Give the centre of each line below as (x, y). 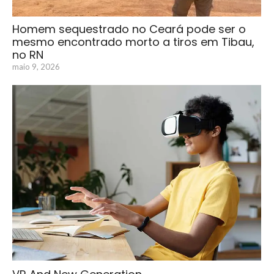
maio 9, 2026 (36, 66)
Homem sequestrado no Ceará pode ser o (129, 29)
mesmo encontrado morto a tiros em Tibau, (133, 42)
